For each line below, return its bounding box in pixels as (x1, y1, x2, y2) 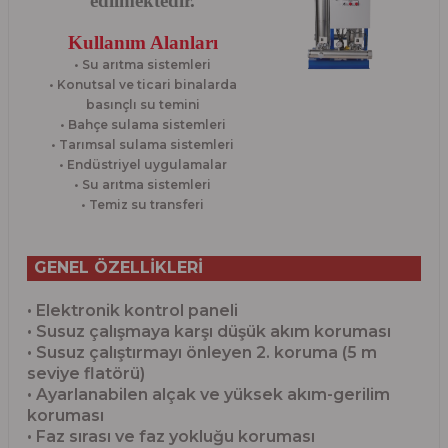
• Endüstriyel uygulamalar (58, 156, 227, 172)
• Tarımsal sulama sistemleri (51, 136, 234, 152)
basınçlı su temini (85, 96, 200, 112)
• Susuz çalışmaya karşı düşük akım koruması (27, 321, 391, 341)
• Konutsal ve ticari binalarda (48, 76, 237, 92)
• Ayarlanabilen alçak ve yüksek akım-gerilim (27, 384, 390, 404)
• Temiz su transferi (81, 196, 204, 212)
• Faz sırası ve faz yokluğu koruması (27, 426, 315, 446)
